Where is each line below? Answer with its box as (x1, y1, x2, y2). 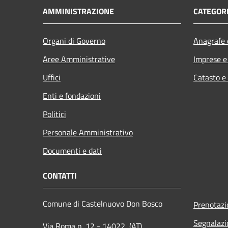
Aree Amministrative (43, 52, 115, 65)
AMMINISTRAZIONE (43, 5, 114, 17)
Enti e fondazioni (43, 89, 101, 102)
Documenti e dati (43, 144, 102, 157)
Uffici (43, 71, 61, 83)
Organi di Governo (43, 34, 105, 47)
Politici (43, 107, 66, 120)
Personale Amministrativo (43, 126, 133, 138)
